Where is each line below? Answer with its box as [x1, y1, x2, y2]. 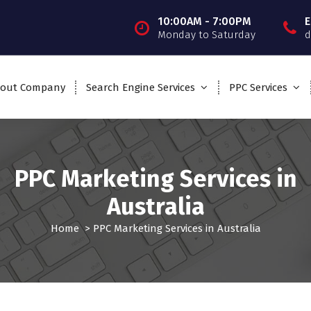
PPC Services [228, 81, 287, 94]
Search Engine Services [85, 81, 195, 94]
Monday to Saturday [157, 28, 255, 41]
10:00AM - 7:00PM [157, 14, 251, 28]
